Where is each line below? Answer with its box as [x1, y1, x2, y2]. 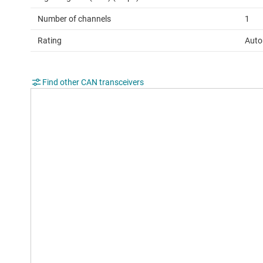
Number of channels [38, 14, 111, 24]
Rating [38, 36, 62, 46]
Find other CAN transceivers [42, 77, 144, 87]
